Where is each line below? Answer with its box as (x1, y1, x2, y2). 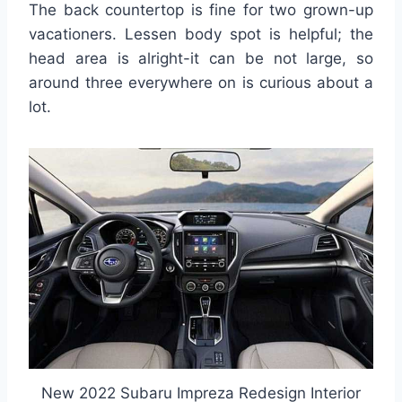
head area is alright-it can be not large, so (29, 49, 373, 68)
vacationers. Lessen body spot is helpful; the (29, 25, 373, 44)
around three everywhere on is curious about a (29, 74, 373, 92)
